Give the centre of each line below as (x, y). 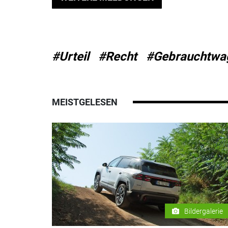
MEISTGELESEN (85, 102)
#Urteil (70, 57)
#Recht (118, 57)
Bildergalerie (204, 211)
